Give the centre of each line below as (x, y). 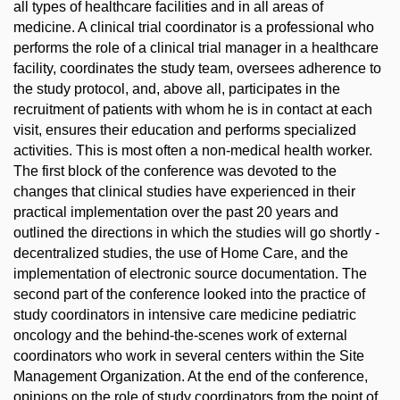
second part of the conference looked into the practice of (189, 294)
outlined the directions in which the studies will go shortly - (196, 233)
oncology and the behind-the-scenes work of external (180, 335)
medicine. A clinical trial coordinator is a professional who (194, 27)
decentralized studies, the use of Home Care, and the (181, 253)
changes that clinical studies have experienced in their (184, 192)
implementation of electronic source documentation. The (190, 274)
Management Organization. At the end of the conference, (191, 376)
